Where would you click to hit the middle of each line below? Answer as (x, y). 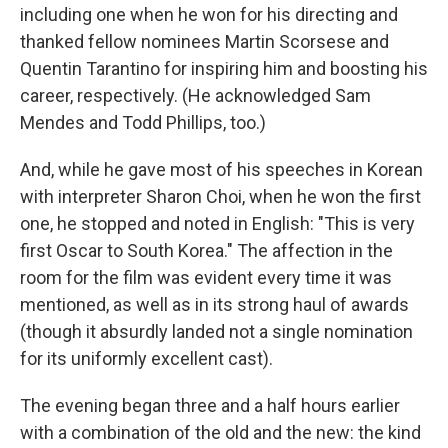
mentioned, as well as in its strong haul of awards (214, 305)
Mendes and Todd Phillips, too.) (143, 123)
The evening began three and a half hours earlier (210, 406)
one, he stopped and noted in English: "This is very (217, 224)
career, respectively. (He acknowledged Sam (195, 96)
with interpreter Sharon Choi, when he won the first (220, 197)
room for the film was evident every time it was (206, 278)
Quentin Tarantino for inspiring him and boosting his (224, 69)
